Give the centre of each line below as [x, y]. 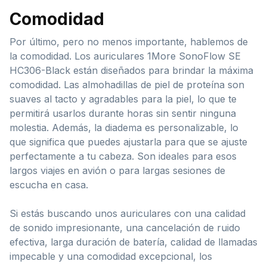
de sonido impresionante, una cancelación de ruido [125, 228]
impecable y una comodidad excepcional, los [111, 257]
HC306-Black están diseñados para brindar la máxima [131, 71]
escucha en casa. [49, 185]
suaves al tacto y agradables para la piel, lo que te [123, 99]
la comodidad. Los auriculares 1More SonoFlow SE [125, 56]
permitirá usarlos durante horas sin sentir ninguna [123, 114]
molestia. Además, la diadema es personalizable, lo [124, 128]
